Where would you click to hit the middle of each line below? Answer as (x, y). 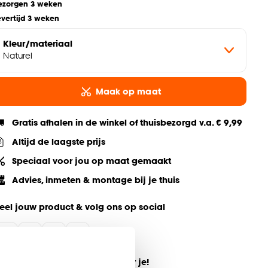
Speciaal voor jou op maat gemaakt (92, 161)
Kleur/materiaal (38, 44)
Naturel (18, 56)
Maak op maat (128, 92)
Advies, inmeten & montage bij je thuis (96, 180)
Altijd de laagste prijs (59, 142)
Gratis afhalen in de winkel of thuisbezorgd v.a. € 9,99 (127, 123)
